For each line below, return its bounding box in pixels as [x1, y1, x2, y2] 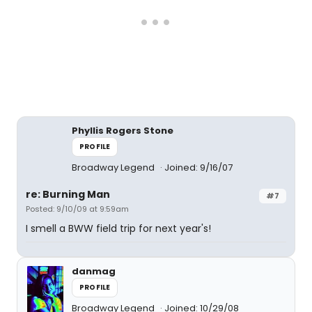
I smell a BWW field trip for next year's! [26, 221, 211, 235]
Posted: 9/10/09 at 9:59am [26, 203, 129, 214]
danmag [72, 265, 116, 278]
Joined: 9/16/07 [164, 161, 233, 174]
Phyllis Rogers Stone [72, 124, 173, 137]
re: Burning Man [26, 187, 110, 201]
